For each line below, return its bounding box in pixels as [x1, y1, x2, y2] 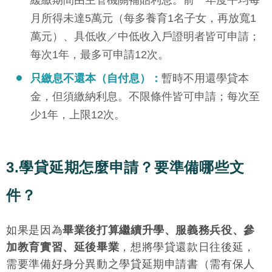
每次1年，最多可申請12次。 [30, 48, 169, 61]
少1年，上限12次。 [30, 108, 125, 121]
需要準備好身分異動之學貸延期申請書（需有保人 [6, 257, 255, 270]
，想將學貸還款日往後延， [119, 240, 255, 253]
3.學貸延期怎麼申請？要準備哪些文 [6, 158, 245, 175]
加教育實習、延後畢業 [6, 240, 120, 253]
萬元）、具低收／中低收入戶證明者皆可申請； [30, 30, 260, 42]
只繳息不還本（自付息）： [30, 72, 161, 84]
